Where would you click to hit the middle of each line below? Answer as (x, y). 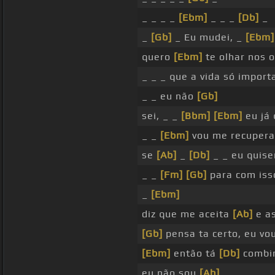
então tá (195, 254)
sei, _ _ (161, 116)
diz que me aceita (187, 214)
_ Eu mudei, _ (208, 37)
